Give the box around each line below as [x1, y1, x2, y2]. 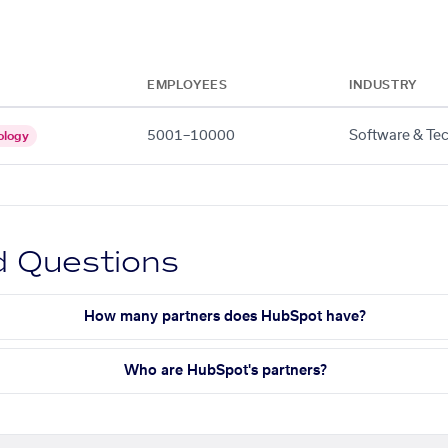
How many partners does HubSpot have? [84, 309, 367, 324]
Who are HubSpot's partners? [123, 363, 327, 378]
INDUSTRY [349, 78, 417, 91]
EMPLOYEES [147, 78, 228, 91]
